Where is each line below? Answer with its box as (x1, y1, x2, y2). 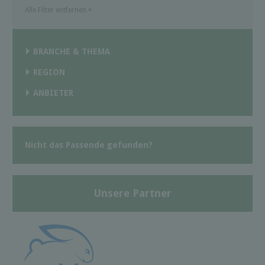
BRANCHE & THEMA (33, 47, 110, 56)
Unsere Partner (93, 186, 172, 199)
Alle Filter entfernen (25, 6, 88, 14)
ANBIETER (33, 88, 73, 98)
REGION (33, 67, 65, 77)
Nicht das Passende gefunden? (25, 140, 153, 150)
